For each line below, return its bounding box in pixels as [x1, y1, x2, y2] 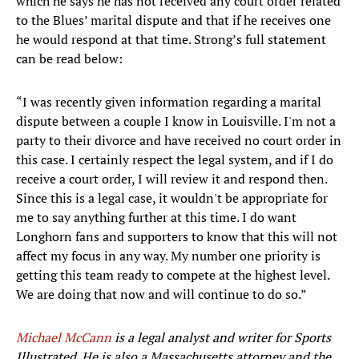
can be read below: [16, 50, 123, 68]
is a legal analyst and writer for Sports [111, 329, 331, 347]
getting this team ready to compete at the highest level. [16, 266, 329, 284]
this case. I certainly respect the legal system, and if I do [16, 151, 333, 169]
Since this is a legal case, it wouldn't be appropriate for [16, 189, 328, 208]
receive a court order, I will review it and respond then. [16, 170, 327, 188]
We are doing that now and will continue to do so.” [16, 285, 307, 304]
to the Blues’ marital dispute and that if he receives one [16, 11, 331, 30]
